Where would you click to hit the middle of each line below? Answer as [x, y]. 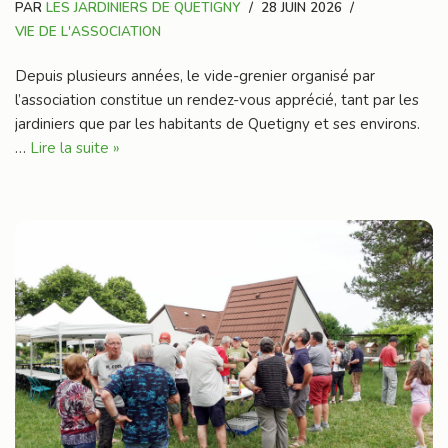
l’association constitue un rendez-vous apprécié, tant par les [217, 100]
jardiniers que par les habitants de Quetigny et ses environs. [217, 124]
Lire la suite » [75, 148]
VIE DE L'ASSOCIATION [88, 32]
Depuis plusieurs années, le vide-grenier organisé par [195, 76]
